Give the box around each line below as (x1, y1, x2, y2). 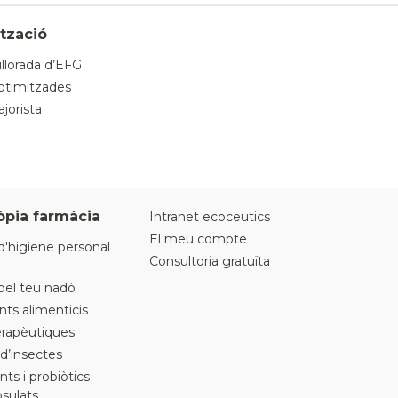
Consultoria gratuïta (149, 253, 270, 269)
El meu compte (149, 231, 247, 247)
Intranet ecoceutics (149, 209, 270, 225)
